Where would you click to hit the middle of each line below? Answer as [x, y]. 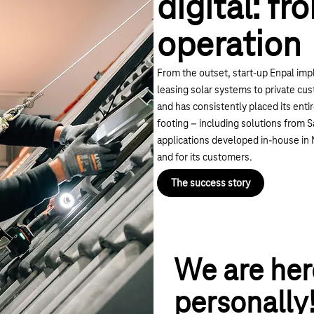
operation [229, 47]
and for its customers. [205, 158]
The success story [211, 183]
